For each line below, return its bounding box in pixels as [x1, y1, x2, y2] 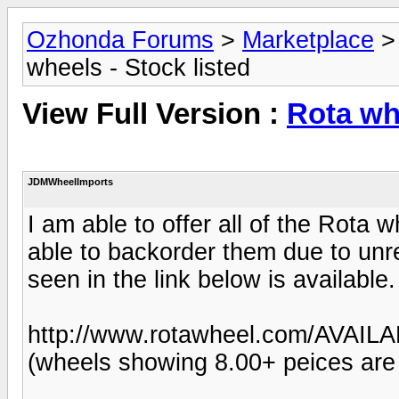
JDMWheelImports [28, 175, 113, 187]
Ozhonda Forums [27, 27, 214, 53]
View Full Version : [22, 98, 287, 131]
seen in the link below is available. [28, 265, 395, 293]
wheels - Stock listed [27, 54, 250, 81]
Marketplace [242, 27, 374, 53]
